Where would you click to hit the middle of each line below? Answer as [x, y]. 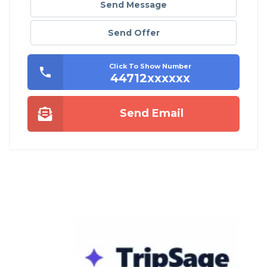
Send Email [151, 114]
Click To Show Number [150, 66]
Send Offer [133, 33]
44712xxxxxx [150, 78]
